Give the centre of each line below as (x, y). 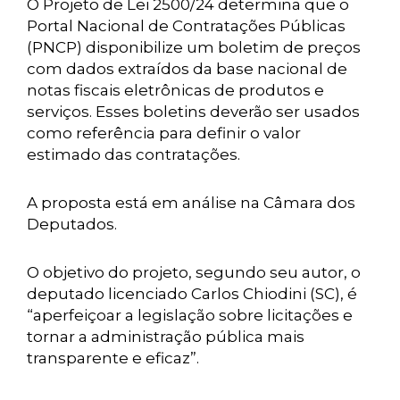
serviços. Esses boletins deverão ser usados (193, 112)
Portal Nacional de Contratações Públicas (186, 26)
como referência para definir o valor (164, 133)
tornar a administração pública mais (166, 337)
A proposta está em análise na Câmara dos (191, 203)
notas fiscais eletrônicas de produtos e (175, 90)
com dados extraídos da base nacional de (187, 69)
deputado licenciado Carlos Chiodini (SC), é (192, 294)
